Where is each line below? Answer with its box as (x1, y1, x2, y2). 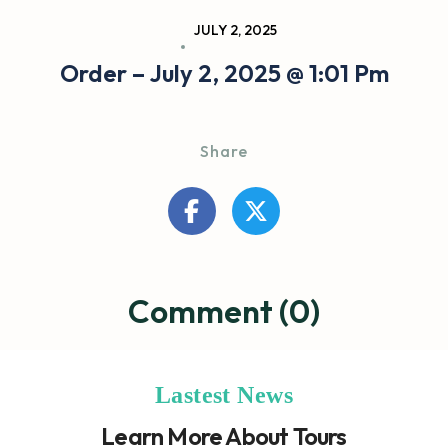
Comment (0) (128, 291, 320, 331)
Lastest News (154, 382, 294, 408)
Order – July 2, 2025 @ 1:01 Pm (59, 58, 389, 88)
